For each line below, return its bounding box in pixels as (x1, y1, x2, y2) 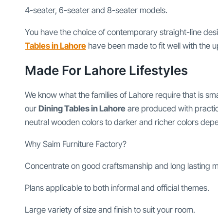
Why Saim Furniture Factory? (25, 139, 127, 149)
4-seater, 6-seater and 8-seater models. (25, 5, 167, 16)
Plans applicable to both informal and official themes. (25, 183, 209, 193)
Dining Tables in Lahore (38, 104, 126, 114)
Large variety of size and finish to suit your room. (25, 205, 195, 215)
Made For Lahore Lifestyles (25, 63, 188, 78)
